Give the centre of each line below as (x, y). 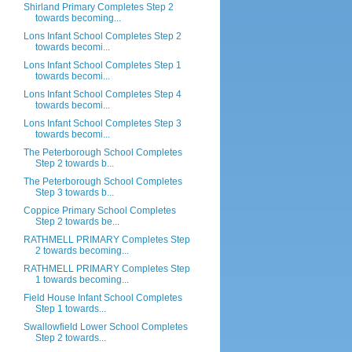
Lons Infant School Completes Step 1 (102, 65)
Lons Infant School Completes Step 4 (102, 94)
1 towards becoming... (82, 280)
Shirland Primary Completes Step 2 (98, 7)
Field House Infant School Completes (103, 298)
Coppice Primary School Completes (99, 211)
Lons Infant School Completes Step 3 (102, 123)
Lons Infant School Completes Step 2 (102, 36)
